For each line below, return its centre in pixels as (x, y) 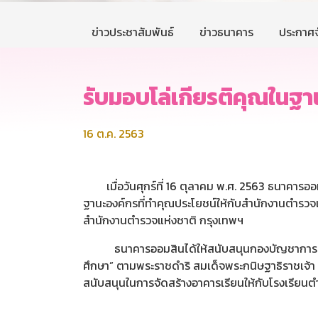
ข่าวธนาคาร (226, 32)
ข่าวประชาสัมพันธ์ (133, 32)
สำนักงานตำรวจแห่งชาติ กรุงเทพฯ (163, 220)
